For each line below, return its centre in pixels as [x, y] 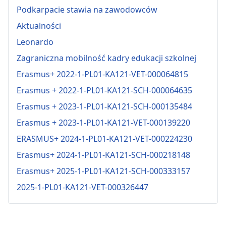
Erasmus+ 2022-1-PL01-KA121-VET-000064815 [102, 74]
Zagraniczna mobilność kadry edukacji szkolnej [106, 58]
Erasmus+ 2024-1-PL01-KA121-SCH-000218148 [103, 155]
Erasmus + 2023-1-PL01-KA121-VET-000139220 [103, 122]
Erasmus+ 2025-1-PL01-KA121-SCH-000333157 [103, 171]
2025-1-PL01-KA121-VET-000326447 [82, 187]
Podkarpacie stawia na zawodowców [87, 9]
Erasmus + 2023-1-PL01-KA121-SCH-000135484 [104, 106]
